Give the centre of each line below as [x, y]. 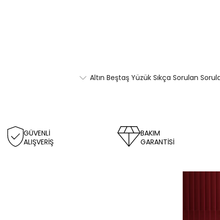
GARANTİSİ [157, 142]
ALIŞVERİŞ [39, 142]
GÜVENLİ [37, 133]
